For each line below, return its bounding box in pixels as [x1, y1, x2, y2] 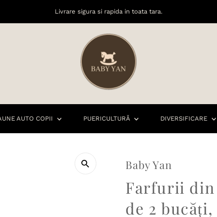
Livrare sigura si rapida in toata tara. [54, 8, 162, 15]
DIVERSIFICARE [160, 115, 209, 123]
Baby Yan [125, 157, 172, 172]
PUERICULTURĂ [83, 115, 132, 123]
